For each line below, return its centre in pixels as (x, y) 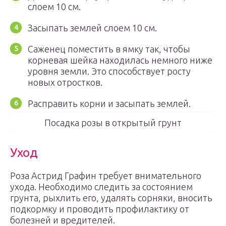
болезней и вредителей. (63, 220)
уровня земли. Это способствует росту (109, 71)
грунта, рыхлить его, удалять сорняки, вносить (111, 198)
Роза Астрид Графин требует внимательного (106, 176)
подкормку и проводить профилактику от (100, 209)
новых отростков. (65, 82)
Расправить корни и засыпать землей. (109, 103)
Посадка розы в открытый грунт (113, 123)
